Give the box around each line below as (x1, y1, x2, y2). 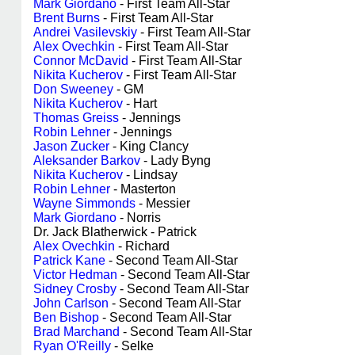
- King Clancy (109, 139, 189, 153)
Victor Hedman (33, 268, 117, 281)
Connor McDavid (33, 54, 128, 67)
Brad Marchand (33, 325, 120, 338)
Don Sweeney (33, 82, 113, 96)
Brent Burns (33, 11, 100, 25)
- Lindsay (123, 168, 177, 181)
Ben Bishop (33, 311, 99, 324)
